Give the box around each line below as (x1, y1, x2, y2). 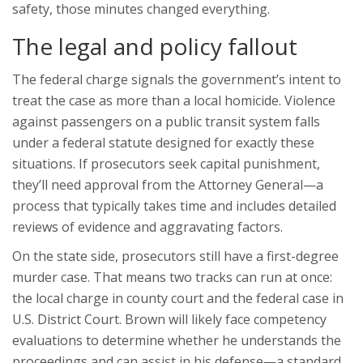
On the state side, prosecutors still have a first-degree (12, 247, 339, 266)
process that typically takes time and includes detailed (12, 197, 336, 216)
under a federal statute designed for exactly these (12, 134, 314, 152)
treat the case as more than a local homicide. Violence (12, 92, 335, 110)
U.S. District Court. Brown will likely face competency (12, 310, 327, 329)
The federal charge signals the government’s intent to (12, 70, 341, 89)
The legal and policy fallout (12, 31, 297, 62)
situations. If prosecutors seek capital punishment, (12, 155, 320, 173)
